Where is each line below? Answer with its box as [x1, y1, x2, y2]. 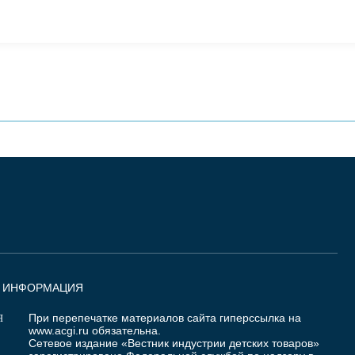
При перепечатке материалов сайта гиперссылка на [29, 311, 301, 325]
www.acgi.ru [29, 324, 89, 338]
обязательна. [89, 324, 161, 338]
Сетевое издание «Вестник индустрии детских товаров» [29, 337, 319, 350]
